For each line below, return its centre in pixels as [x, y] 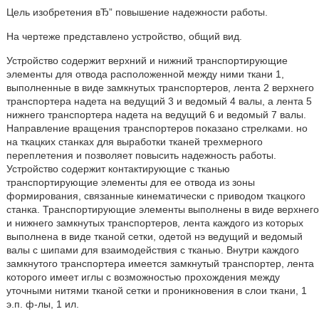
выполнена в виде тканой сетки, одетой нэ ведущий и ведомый [154, 236]
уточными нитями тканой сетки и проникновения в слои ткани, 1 [156, 291]
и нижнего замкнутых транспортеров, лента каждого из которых [155, 223]
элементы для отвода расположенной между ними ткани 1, [145, 74]
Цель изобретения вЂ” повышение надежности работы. [137, 12]
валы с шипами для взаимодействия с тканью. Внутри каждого [152, 250]
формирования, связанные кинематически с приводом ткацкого [156, 196]
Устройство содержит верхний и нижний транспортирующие [147, 61]
